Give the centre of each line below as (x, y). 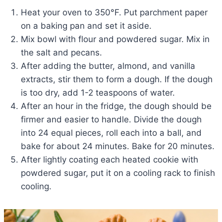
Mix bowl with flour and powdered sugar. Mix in (115, 39)
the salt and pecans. (61, 52)
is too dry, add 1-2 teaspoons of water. (98, 92)
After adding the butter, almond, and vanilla (108, 66)
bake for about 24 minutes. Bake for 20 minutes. (118, 146)
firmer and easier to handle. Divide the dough (111, 119)
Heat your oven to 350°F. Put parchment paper (114, 12)
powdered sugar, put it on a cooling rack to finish (118, 173)
